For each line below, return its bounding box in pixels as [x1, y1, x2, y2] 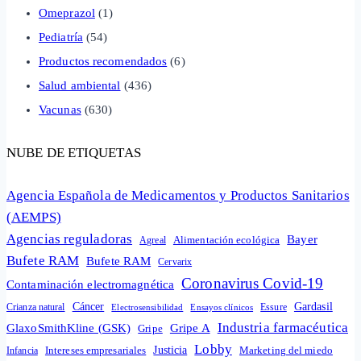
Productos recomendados [39, 54, 168, 68]
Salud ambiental [39, 78, 121, 92]
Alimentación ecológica [172, 234, 280, 246]
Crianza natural [6, 301, 65, 313]
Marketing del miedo [239, 344, 333, 356]
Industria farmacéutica [217, 319, 348, 335]
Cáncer [72, 300, 105, 313]
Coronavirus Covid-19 [181, 274, 324, 292]
